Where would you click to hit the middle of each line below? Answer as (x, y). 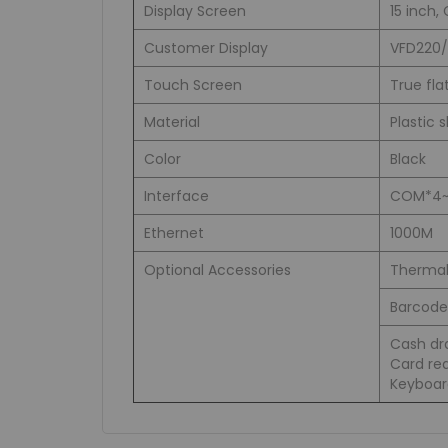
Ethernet (174, 233)
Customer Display (206, 48)
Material (172, 122)
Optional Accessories (217, 270)
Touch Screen (193, 85)
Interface (176, 196)
